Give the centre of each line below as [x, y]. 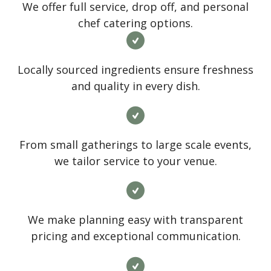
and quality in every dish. [135, 86]
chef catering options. [135, 23]
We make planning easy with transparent [135, 220]
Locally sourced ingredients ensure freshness [135, 69]
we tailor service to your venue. [135, 161]
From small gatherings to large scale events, [135, 145]
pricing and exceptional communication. [135, 236]
